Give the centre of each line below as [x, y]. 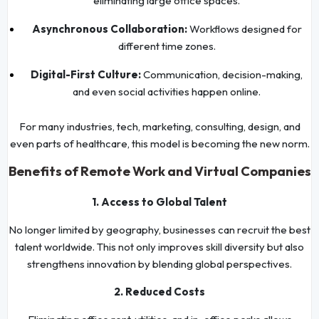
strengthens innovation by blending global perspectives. [159, 263]
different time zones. [167, 46]
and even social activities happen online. [167, 91]
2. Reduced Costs [159, 291]
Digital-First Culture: [86, 74]
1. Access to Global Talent [159, 202]
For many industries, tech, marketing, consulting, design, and [159, 126]
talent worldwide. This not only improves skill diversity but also [159, 246]
